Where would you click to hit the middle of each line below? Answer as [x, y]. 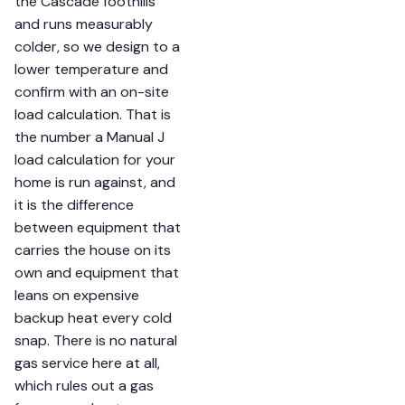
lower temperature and [91, 69]
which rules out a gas [84, 386]
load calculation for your [95, 160]
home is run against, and [95, 182]
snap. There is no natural [96, 340]
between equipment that [98, 227]
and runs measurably [84, 24]
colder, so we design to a [97, 47]
